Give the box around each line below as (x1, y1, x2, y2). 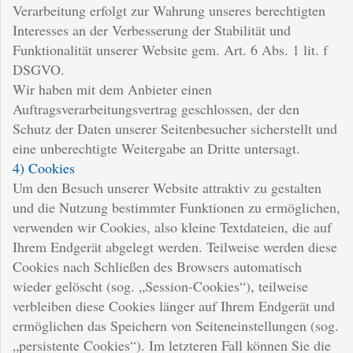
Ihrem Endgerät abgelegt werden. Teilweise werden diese (13, 236, 337, 256)
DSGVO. (13, 59, 65, 79)
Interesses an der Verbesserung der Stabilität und (13, 20, 291, 39)
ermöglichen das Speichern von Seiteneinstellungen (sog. (13, 315, 339, 335)
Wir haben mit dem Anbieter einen (13, 79, 212, 98)
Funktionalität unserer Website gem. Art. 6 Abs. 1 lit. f (13, 39, 328, 59)
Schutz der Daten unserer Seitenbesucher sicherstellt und (13, 118, 337, 138)
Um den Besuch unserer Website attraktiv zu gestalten (13, 177, 321, 197)
